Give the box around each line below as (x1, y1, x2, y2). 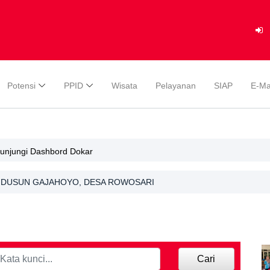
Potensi (7, 80, 36, 90)
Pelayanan (155, 80, 196, 90)
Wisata (111, 80, 137, 90)
